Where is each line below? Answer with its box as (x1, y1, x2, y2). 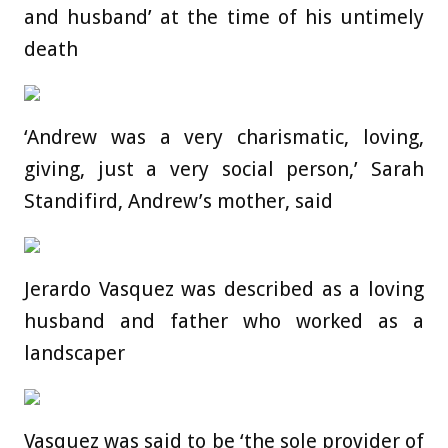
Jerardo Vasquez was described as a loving (24, 277, 424, 302)
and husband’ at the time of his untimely (24, 5, 424, 30)
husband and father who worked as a (24, 309, 424, 334)
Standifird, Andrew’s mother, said (24, 189, 333, 214)
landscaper (24, 341, 125, 366)
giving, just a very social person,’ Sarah (24, 157, 424, 182)
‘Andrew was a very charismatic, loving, (24, 125, 424, 150)
